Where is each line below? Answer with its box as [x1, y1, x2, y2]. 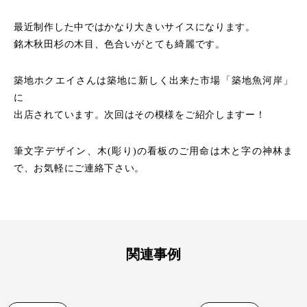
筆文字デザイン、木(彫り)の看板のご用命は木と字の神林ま [14, 145, 293, 156]
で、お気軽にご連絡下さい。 [14, 162, 145, 173]
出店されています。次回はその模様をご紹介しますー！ [14, 109, 266, 120]
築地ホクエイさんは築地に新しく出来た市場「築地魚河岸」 [14, 75, 293, 86]
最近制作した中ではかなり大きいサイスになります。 [14, 21, 256, 32]
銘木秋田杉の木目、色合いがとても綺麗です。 [14, 38, 225, 49]
